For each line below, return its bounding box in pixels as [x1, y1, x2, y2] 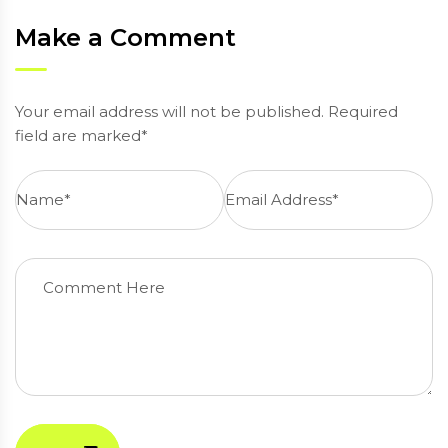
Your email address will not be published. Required [15, 102, 398, 122]
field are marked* [15, 126, 148, 146]
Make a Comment [15, 23, 236, 53]
